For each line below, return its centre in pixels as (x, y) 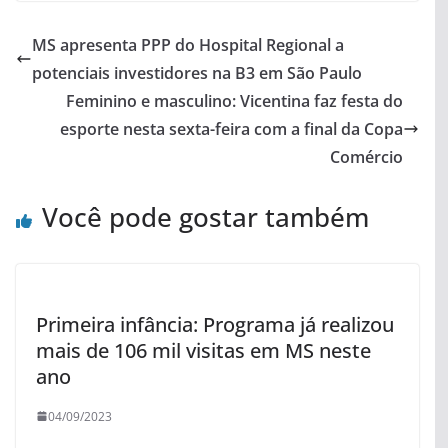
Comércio (366, 156)
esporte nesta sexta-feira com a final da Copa (231, 128)
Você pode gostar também (205, 216)
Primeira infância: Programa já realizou (215, 324)
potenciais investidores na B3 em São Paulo (197, 72)
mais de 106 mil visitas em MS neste (203, 350)
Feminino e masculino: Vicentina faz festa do (234, 100)
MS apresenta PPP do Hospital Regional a (188, 44)
